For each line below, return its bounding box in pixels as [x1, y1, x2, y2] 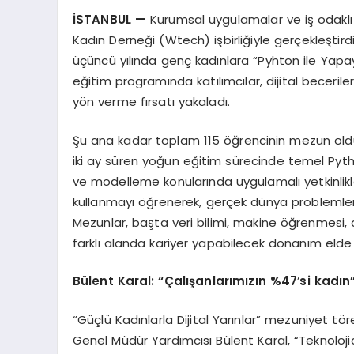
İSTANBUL [72, 11, 135, 28]
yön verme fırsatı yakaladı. [72, 93, 231, 110]
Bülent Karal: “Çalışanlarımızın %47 [72, 273, 298, 289]
